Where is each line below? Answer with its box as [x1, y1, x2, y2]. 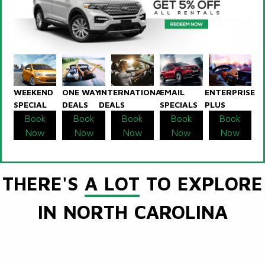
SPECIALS [160, 99, 198, 110]
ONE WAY [62, 87, 101, 98]
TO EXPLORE [140, 172, 263, 195]
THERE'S [2, 172, 85, 195]
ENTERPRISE [205, 87, 256, 98]
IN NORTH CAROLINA [37, 201, 228, 224]
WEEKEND [14, 87, 53, 98]
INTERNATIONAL [99, 87, 166, 98]
